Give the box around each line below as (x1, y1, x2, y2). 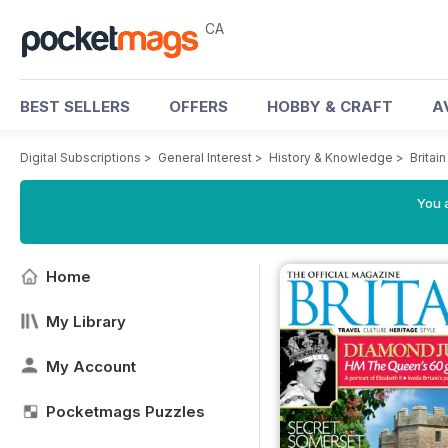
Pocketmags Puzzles (46, 402, 205, 421)
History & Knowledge (269, 150, 393, 165)
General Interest (158, 150, 252, 165)
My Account (46, 357, 136, 376)
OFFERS (169, 97, 228, 116)
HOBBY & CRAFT (267, 97, 393, 116)
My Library (46, 312, 126, 331)
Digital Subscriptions (20, 150, 141, 165)
